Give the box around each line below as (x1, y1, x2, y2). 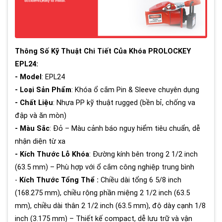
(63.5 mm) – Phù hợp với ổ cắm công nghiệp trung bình (15, 163, 196, 172)
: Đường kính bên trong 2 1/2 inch (89, 150, 198, 159)
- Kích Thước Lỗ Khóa (15, 150, 89, 159)
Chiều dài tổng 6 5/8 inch (101, 176, 181, 185)
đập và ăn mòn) (15, 111, 66, 120)
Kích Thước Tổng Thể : (19, 176, 101, 185)
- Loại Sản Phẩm (15, 86, 71, 95)
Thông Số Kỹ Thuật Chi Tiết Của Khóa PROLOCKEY (15, 47, 191, 56)
